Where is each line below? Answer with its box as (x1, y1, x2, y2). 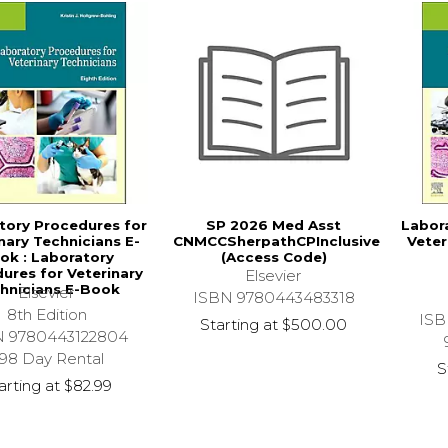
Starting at (200, 315, 279, 335)
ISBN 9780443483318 (192, 288, 355, 308)
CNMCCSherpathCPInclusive (172, 233, 380, 250)
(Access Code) (220, 249, 327, 266)
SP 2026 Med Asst (206, 217, 342, 234)
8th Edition (6, 304, 87, 324)
